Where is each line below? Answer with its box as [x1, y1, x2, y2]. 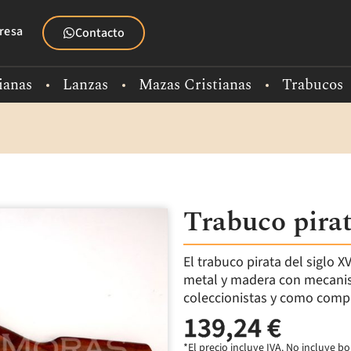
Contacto [74, 24, 125, 42]
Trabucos [282, 74, 343, 96]
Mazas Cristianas [139, 74, 251, 96]
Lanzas [63, 74, 108, 96]
